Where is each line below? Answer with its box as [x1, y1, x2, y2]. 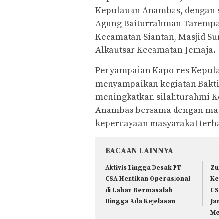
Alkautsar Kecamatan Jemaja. [95, 44, 216, 56]
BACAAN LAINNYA [105, 145, 173, 155]
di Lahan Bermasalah [105, 186, 173, 194]
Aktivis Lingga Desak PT [105, 163, 181, 172]
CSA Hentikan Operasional [105, 175, 190, 183]
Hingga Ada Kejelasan [105, 197, 175, 205]
